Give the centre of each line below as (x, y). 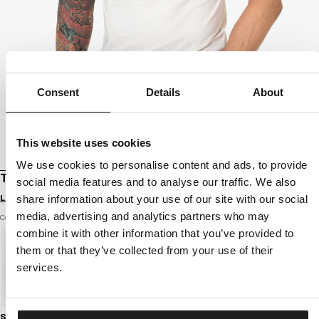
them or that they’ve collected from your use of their (145, 250)
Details (163, 92)
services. (40, 267)
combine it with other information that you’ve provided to (155, 233)
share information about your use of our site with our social (162, 199)
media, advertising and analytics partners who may (143, 216)
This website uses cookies (84, 142)
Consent (58, 92)
